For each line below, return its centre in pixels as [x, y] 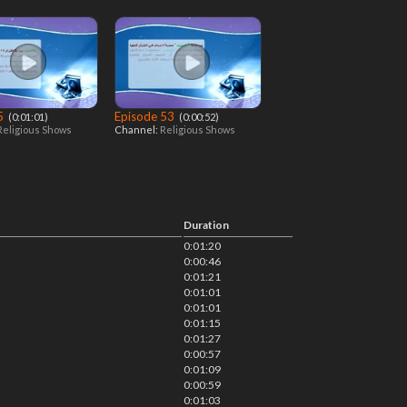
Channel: [137, 129]
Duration [206, 225]
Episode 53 [146, 116]
